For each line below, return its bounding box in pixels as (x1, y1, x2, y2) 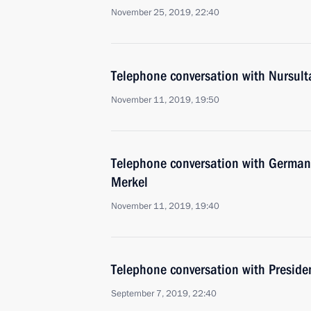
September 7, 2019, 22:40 (111, 287, 217, 300)
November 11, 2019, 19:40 (111, 200, 219, 212)
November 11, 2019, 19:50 (111, 94, 219, 106)
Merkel (111, 174, 148, 190)
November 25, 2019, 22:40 (111, 6, 219, 19)
